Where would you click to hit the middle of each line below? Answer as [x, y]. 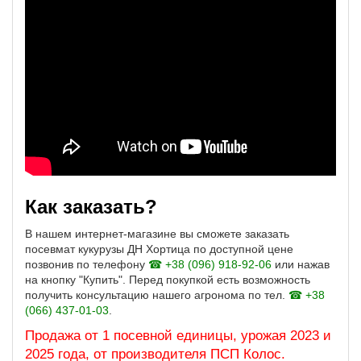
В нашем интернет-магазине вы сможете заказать [157, 234]
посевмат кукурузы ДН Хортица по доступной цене [159, 249]
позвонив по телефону [87, 264]
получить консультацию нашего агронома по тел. [157, 295]
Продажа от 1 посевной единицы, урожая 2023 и [178, 336]
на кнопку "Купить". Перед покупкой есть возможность [168, 280]
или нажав [301, 264]
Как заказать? [91, 207]
